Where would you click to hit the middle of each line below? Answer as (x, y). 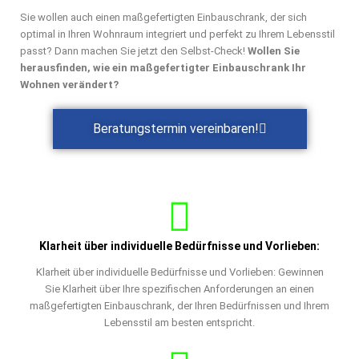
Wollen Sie (274, 50)
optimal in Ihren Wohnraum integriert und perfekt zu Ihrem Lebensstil (177, 34)
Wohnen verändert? (69, 84)
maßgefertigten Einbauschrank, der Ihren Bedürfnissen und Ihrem (179, 305)
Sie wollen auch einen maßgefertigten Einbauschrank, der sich (163, 17)
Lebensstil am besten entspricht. (179, 322)
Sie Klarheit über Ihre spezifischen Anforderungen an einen (179, 288)
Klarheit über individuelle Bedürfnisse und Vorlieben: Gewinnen (179, 272)
